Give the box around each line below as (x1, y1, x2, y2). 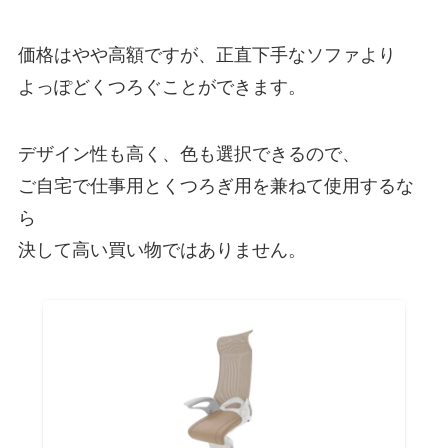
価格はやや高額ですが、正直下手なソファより (17, 39, 396, 66)
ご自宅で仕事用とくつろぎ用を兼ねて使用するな (17, 171, 414, 198)
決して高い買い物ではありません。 (17, 235, 306, 262)
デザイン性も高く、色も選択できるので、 (17, 139, 360, 166)
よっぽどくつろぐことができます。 (17, 71, 306, 98)
